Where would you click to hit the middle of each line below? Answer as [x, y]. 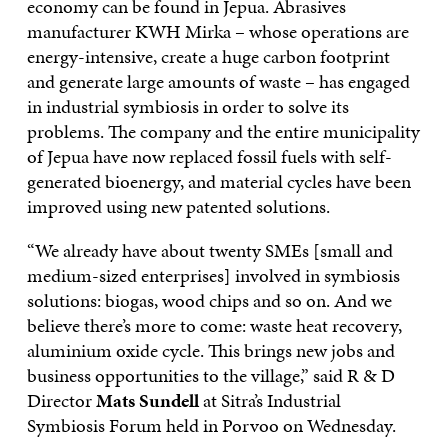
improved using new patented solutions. [178, 206]
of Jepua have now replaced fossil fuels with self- [209, 156]
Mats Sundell [147, 400]
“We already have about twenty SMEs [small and [209, 250]
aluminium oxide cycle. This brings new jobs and [210, 350]
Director [61, 400]
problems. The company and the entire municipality [223, 131]
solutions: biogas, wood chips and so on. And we [209, 300]
